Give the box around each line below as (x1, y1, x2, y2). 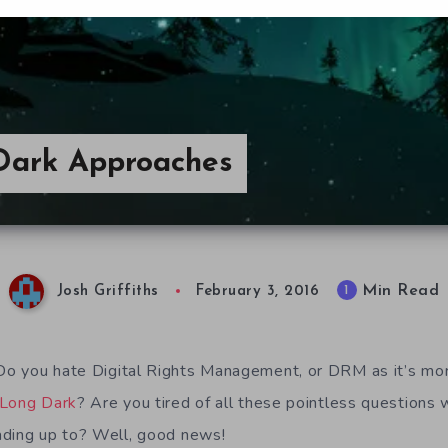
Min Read (356, 283, 439, 300)
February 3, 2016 (196, 284, 319, 300)
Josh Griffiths (56, 284, 159, 300)
